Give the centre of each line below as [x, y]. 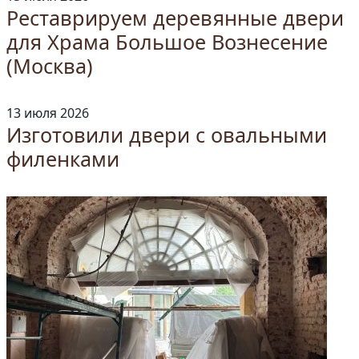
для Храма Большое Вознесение [167, 42]
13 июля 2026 [48, 113]
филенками [63, 159]
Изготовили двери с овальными [167, 135]
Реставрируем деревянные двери [175, 18]
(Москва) [50, 66]
